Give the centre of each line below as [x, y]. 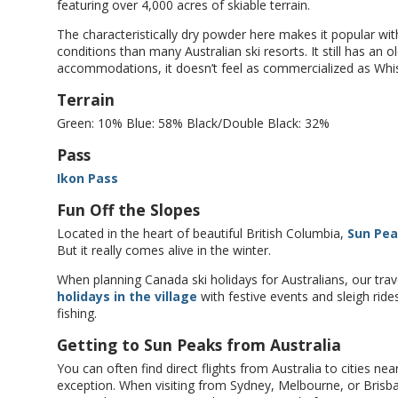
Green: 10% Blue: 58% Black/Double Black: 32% [193, 123]
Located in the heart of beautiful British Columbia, [202, 233]
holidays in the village [127, 296]
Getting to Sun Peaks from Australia [199, 345]
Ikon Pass [88, 178]
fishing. [77, 313]
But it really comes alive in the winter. [164, 250]
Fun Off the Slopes [128, 210]
